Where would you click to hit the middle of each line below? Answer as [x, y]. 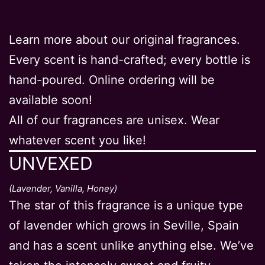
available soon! [51, 100]
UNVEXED [51, 164]
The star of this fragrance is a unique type [126, 206]
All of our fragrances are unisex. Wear [114, 120]
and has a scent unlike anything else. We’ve [131, 246]
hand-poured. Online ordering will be [112, 80]
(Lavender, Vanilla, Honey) [63, 188]
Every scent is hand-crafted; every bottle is [130, 60]
